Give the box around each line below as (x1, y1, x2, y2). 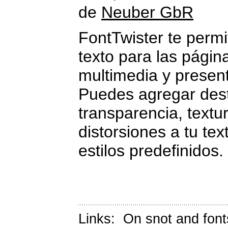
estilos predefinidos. (78, 141, 223, 160)
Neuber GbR (101, 3, 193, 21)
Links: (78, 211, 123, 226)
